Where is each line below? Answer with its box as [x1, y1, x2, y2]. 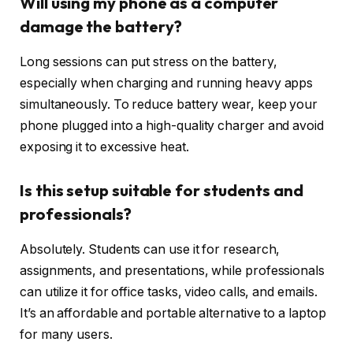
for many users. [20, 326, 113, 342]
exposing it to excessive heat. [20, 139, 189, 154]
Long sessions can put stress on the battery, [20, 54, 277, 69]
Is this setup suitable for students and [20, 180, 303, 201]
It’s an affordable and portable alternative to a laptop [20, 305, 326, 321]
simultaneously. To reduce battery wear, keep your [20, 96, 318, 112]
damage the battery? [20, 17, 182, 37]
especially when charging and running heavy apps [20, 75, 314, 91]
